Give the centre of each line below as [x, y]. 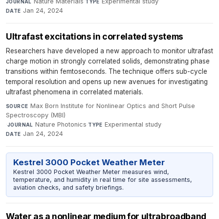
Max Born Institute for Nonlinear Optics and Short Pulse [112, 106]
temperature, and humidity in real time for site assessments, [102, 180]
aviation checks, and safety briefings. [68, 188]
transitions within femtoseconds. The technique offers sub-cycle [107, 72]
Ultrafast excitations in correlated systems [95, 37]
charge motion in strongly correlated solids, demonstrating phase [108, 61]
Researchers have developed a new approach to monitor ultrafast [109, 51]
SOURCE [17, 106]
